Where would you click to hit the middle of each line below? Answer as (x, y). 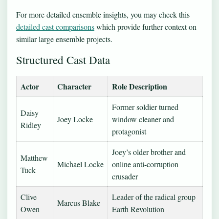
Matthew (34, 157)
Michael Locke (80, 164)
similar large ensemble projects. (64, 39)
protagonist (129, 131)
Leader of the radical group (154, 197)
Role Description (140, 86)
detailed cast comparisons (55, 26)
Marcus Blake (79, 202)
